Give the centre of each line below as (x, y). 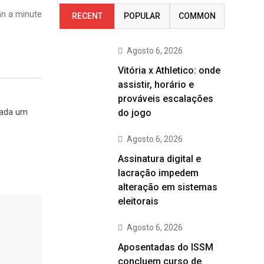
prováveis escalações (166, 99)
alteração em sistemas (168, 187)
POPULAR (142, 16)
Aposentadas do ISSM (166, 247)
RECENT (87, 16)
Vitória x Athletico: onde (169, 70)
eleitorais (138, 201)
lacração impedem (158, 173)
